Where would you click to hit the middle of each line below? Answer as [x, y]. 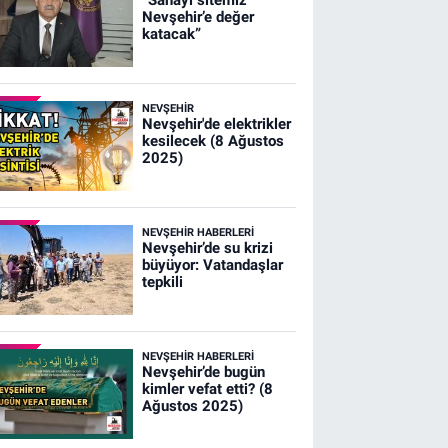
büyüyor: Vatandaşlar [212, 264]
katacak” [171, 33]
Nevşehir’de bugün [203, 371]
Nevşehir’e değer [197, 16]
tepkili [162, 281]
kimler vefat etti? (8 [207, 388]
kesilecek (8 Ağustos [212, 140]
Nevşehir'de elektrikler [216, 123]
